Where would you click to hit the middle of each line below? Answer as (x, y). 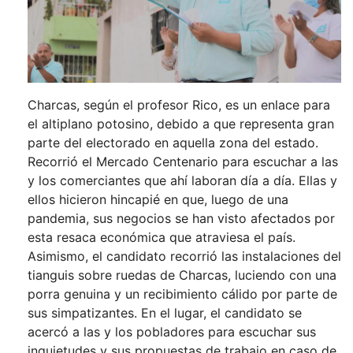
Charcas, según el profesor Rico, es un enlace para (179, 104)
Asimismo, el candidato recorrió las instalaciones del (184, 256)
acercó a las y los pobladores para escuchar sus (172, 331)
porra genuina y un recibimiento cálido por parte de (182, 294)
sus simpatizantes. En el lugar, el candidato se (165, 312)
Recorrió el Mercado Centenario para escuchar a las (183, 161)
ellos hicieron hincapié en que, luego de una (158, 199)
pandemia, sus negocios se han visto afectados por (181, 218)
